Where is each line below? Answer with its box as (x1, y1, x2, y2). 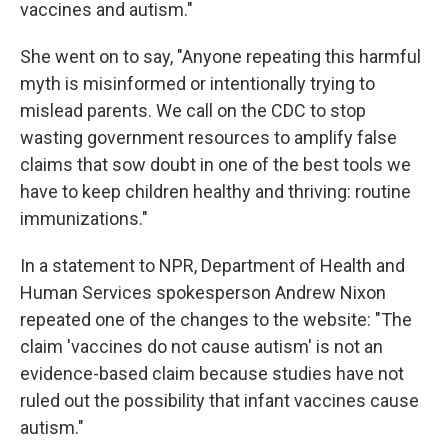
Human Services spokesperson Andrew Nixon (20, 282, 386, 303)
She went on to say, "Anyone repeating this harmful (20, 46, 421, 67)
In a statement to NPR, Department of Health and (20, 255, 405, 276)
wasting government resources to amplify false (20, 127, 397, 148)
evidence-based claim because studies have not (20, 363, 404, 384)
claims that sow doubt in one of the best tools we (20, 154, 411, 175)
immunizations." (20, 208, 148, 229)
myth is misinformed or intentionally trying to (20, 73, 375, 94)
